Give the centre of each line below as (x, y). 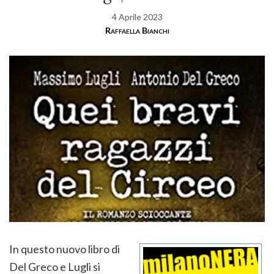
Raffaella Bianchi (137, 31)
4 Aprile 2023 (137, 17)
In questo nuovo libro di (65, 249)
